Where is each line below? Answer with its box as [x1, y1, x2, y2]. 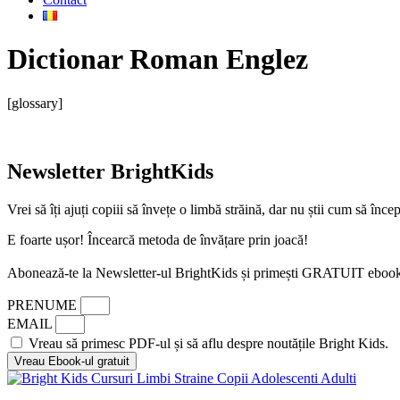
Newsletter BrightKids [7, 159, 213, 183]
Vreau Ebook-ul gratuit [14, 354, 129, 368]
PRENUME [7, 296, 80, 312]
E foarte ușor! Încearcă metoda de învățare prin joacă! [7, 231, 308, 247]
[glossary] [7, 95, 62, 111]
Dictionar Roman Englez [7, 43, 308, 76]
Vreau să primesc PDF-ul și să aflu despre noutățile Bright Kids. [29, 335, 388, 351]
